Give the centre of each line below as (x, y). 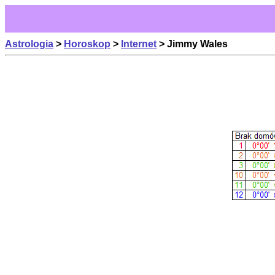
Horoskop (87, 44)
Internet (139, 44)
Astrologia (29, 44)
